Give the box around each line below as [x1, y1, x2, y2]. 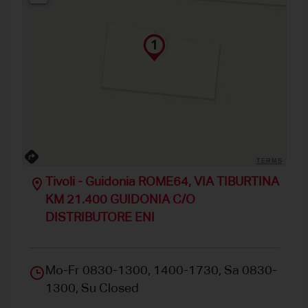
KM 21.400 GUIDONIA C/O [45, 194, 195, 207]
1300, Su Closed [45, 283, 139, 296]
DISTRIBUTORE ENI [45, 212, 155, 225]
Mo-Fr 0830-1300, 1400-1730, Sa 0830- [45, 265, 277, 278]
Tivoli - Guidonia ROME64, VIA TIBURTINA [45, 176, 279, 189]
